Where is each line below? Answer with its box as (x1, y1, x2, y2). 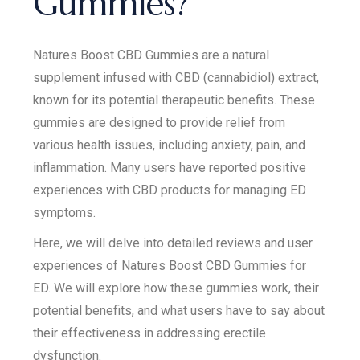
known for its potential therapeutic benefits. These (33, 92, 316, 108)
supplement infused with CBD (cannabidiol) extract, (33, 70, 320, 85)
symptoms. (33, 205, 96, 220)
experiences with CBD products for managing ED (33, 182, 307, 198)
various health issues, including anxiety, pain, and (33, 137, 306, 153)
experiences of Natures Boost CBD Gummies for (33, 258, 307, 273)
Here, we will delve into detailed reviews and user (33, 235, 313, 251)
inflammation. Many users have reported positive (33, 160, 307, 175)
